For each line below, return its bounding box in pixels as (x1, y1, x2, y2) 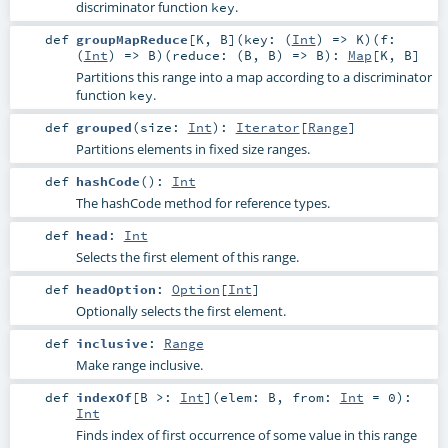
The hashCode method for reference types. (75, 193, 330, 212)
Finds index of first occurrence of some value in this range (75, 426, 417, 445)
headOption (75, 281, 156, 298)
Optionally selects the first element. (75, 302, 286, 321)
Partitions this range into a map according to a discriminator (75, 67, 432, 86)
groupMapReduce (75, 30, 188, 47)
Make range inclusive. (75, 356, 203, 375)
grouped (75, 118, 132, 135)
